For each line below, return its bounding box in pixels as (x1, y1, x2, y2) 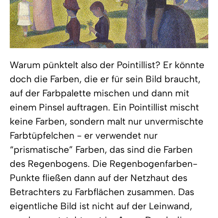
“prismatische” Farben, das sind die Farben (10, 144, 193, 155)
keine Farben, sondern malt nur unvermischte (10, 116, 203, 127)
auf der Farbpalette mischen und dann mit (10, 88, 189, 99)
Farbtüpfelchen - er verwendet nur (10, 130, 158, 141)
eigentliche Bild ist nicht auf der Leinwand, (10, 200, 192, 212)
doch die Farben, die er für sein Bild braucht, (10, 73, 200, 85)
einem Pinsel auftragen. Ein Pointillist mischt (10, 102, 199, 113)
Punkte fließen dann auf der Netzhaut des (10, 172, 187, 183)
